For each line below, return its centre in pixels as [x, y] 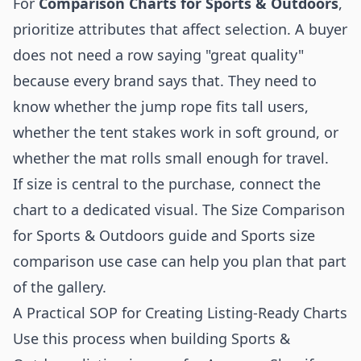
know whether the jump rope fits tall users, [161, 106]
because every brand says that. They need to [165, 81]
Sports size [278, 235]
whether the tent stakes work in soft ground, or [176, 132]
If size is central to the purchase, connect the [167, 184]
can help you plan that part [252, 261]
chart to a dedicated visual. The [122, 210]
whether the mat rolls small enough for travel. [171, 158]
